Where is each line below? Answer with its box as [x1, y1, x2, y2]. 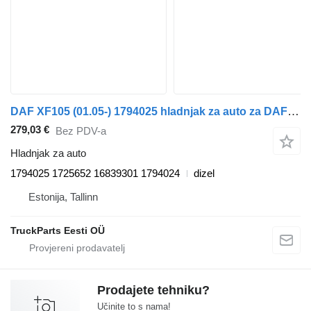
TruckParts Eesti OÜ [10, 225, 105, 237]
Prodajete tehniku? [97, 283, 210, 298]
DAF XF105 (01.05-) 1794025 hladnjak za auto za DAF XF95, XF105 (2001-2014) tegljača [287, 105, 299, 119]
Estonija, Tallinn [28, 191, 98, 203]
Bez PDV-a [56, 124, 106, 137]
